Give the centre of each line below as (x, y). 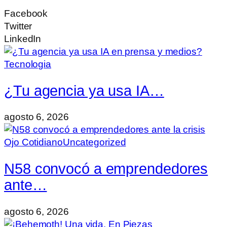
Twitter (18, 26)
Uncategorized (94, 142)
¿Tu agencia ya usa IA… (84, 90)
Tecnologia (28, 64)
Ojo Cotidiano (33, 142)
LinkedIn (23, 39)
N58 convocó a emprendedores (106, 168)
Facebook (26, 13)
